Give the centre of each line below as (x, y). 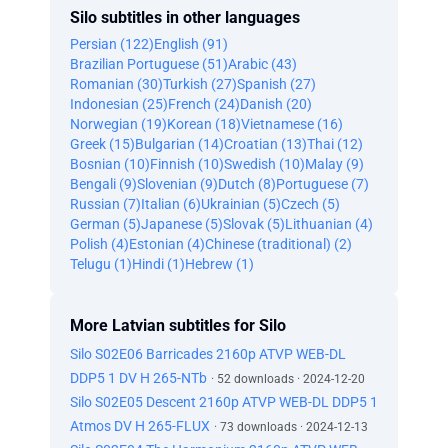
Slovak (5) (254, 224)
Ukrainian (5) (241, 204)
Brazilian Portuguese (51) (149, 64)
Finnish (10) (187, 164)
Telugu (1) (101, 264)
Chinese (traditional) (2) (278, 244)
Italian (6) (171, 204)
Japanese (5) (182, 224)
